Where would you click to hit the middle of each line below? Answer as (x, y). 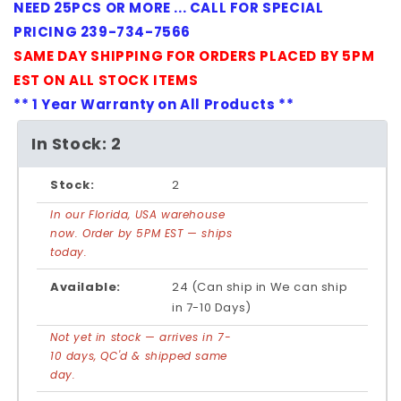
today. (69, 252)
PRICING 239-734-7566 (102, 32)
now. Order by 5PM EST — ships (141, 234)
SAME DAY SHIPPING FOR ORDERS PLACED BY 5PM (194, 56)
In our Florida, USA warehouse (138, 215)
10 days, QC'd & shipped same (139, 356)
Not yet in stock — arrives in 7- (141, 337)
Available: (85, 287)
